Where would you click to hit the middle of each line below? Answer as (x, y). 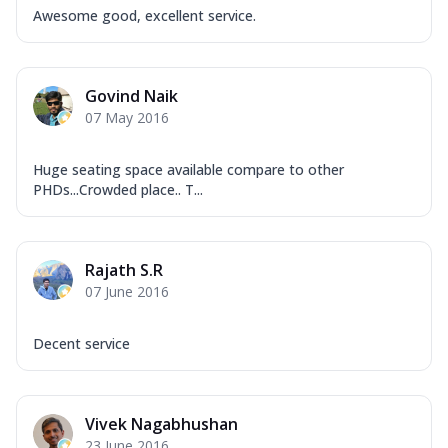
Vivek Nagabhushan (161, 423)
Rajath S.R (124, 269)
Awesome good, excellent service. (144, 15)
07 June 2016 (127, 291)
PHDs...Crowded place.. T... (118, 189)
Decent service (81, 343)
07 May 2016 (127, 117)
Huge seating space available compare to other (188, 169)
